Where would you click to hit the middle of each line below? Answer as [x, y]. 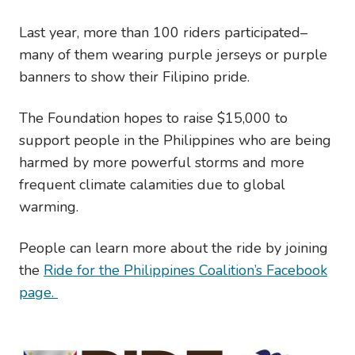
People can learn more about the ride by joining [174, 248]
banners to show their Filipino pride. [136, 76]
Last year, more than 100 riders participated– [163, 32]
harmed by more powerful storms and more [162, 162]
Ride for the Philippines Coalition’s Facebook [185, 270]
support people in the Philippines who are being [175, 140]
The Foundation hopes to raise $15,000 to [153, 118]
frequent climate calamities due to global [152, 184]
